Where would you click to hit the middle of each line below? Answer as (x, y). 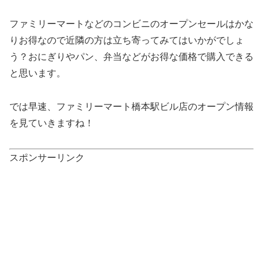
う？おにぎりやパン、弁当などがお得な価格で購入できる (131, 57)
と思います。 (38, 73)
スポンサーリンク (47, 157)
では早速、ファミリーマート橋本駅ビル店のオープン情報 (131, 107)
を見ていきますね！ (52, 123)
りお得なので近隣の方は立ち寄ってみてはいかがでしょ (127, 41)
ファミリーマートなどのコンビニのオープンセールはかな (131, 24)
